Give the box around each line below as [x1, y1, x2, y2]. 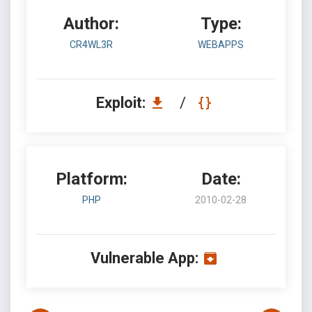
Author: [63, 14, 119, 33]
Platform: [55, 169, 127, 189]
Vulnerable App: [90, 249, 198, 267]
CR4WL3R [70, 39, 113, 50]
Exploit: [95, 94, 149, 111]
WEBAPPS [198, 39, 244, 50]
